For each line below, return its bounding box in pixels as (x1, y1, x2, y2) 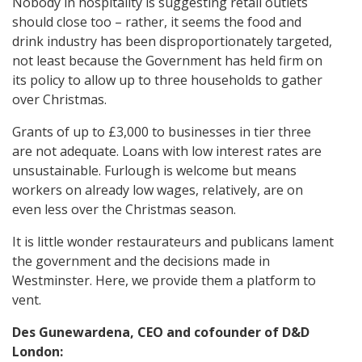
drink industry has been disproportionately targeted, (12, 32, 332, 51)
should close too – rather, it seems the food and (12, 13, 301, 32)
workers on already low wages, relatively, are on (12, 181, 303, 200)
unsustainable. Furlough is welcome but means (12, 162, 297, 180)
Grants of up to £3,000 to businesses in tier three (12, 123, 311, 141)
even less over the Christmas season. (12, 200, 236, 219)
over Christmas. (12, 90, 107, 109)
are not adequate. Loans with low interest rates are (12, 142, 322, 161)
